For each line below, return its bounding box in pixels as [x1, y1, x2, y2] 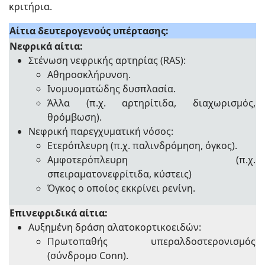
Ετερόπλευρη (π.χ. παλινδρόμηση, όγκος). [47, 138, 237, 152]
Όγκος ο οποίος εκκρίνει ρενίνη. [47, 181, 195, 195]
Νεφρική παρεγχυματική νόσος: [28, 124, 173, 138]
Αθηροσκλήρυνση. [47, 67, 131, 81]
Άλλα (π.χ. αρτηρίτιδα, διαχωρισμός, [47, 96, 256, 109]
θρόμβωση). [47, 110, 102, 124]
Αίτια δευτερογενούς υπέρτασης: [9, 24, 169, 37]
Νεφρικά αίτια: [9, 39, 83, 53]
